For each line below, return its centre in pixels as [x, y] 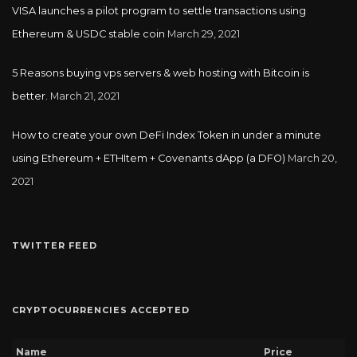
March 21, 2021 [85, 96]
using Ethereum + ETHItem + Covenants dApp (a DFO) [149, 158]
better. [30, 96]
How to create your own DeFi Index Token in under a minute [167, 135]
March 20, [312, 158]
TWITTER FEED [55, 245]
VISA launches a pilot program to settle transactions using [159, 10]
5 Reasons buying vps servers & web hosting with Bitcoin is [161, 73]
